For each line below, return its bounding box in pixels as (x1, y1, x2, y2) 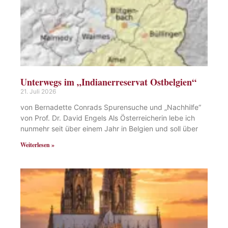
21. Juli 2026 (20, 87, 56, 95)
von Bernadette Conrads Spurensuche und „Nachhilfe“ (20, 102, 201, 111)
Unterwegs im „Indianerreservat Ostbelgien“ (20, 75, 196, 89)
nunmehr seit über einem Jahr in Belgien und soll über (20, 124, 198, 133)
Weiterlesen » (20, 140, 54, 149)
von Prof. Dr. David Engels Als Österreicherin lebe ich (20, 113, 195, 122)
